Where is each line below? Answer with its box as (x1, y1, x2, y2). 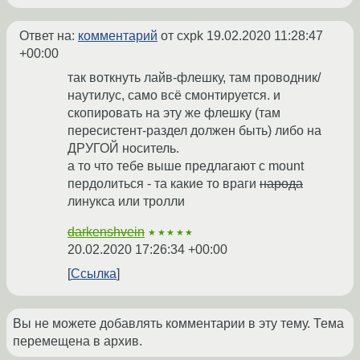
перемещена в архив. (13, 334, 142, 349)
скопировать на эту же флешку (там (67, 106, 280, 121)
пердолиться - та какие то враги (67, 177, 260, 191)
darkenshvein (67, 225, 145, 239)
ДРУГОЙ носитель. (67, 141, 179, 156)
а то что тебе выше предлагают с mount (67, 159, 304, 174)
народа (260, 177, 303, 191)
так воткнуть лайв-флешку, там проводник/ (67, 71, 321, 85)
